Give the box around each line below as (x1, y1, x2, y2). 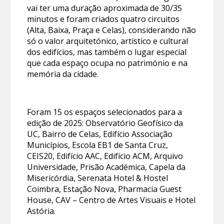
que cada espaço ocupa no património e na (27, 57, 188, 69)
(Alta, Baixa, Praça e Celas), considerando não (27, 24, 196, 36)
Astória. (27, 205, 56, 217)
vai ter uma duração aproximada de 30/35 (27, 2, 182, 14)
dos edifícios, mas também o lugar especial (27, 46, 187, 58)
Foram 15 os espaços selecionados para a (27, 106, 182, 118)
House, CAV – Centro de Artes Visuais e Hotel (27, 194, 196, 206)
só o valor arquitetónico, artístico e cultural (27, 35, 188, 47)
